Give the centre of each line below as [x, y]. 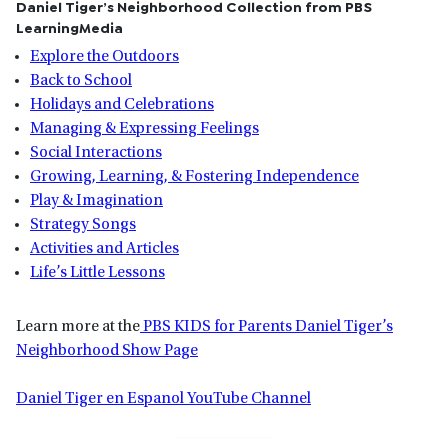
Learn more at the [78, 326]
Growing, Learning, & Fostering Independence [194, 176]
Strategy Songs [83, 224]
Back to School [81, 80]
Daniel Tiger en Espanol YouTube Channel [163, 398]
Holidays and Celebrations [122, 104]
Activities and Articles [104, 248]
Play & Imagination [96, 200]
